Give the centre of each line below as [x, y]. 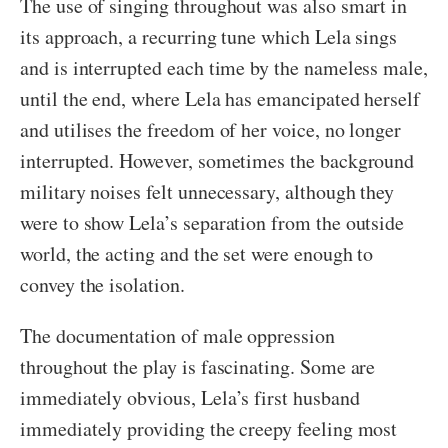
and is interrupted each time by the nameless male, [224, 68]
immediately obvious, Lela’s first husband [190, 398]
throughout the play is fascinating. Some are [198, 367]
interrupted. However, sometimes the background [217, 161]
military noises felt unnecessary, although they [207, 192]
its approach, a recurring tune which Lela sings [209, 37]
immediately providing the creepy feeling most [209, 429]
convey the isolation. [102, 285]
